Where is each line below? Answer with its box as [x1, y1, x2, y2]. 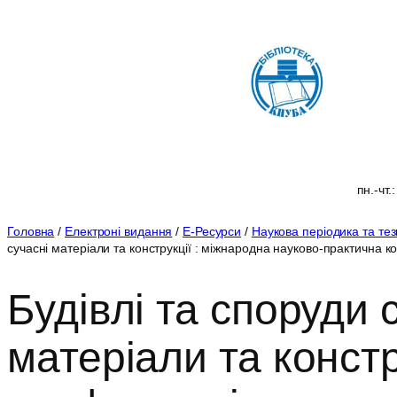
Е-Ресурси [183, 224, 242, 239]
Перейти [6, 7, 56, 21]
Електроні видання [65, 224, 173, 239]
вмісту [6, 41, 42, 55]
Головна [7, 224, 55, 239]
